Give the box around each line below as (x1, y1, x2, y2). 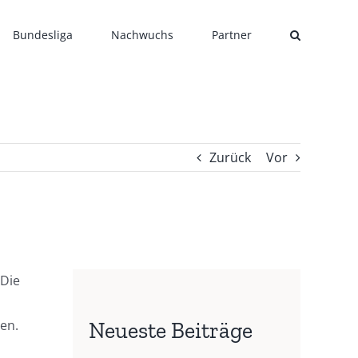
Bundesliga (13, 26, 73, 42)
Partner (212, 26, 252, 42)
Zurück (209, 149, 251, 166)
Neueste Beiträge (88, 316, 253, 344)
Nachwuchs (111, 26, 173, 42)
